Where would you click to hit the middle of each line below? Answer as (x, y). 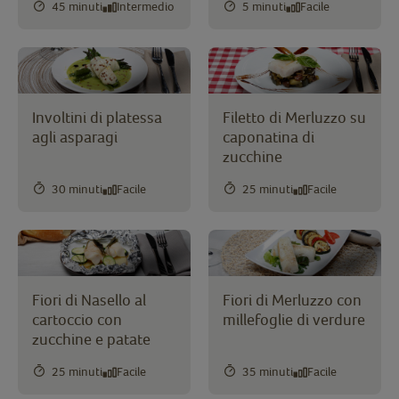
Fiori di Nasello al (89, 299)
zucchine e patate (91, 338)
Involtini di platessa (97, 117)
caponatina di (269, 136)
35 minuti (268, 372)
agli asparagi (75, 136)
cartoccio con (77, 319)
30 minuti (77, 189)
